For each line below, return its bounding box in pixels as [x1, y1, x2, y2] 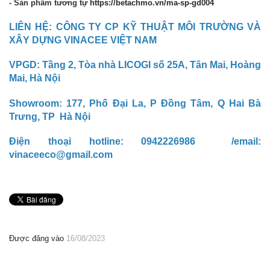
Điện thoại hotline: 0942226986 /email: [9, 136, 261, 147]
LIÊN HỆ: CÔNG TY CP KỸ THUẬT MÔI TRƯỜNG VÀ [9, 21, 261, 32]
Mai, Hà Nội [9, 73, 60, 84]
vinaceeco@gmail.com [9, 149, 113, 160]
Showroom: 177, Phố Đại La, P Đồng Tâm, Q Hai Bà [9, 98, 261, 108]
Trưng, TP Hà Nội [9, 111, 90, 122]
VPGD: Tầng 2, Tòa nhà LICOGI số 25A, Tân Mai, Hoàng [9, 60, 261, 71]
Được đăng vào [9, 234, 66, 243]
